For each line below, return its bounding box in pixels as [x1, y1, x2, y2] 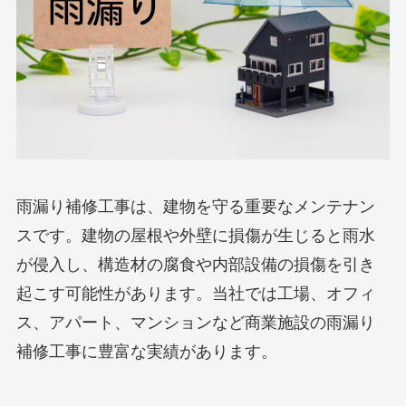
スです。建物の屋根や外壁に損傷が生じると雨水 [15, 227, 375, 245]
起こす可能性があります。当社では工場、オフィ [15, 285, 375, 303]
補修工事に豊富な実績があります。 [15, 343, 277, 361]
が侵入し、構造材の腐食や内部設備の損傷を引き [15, 256, 375, 274]
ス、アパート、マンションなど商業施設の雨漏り [15, 314, 375, 332]
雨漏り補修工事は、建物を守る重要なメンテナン [15, 198, 375, 216]
